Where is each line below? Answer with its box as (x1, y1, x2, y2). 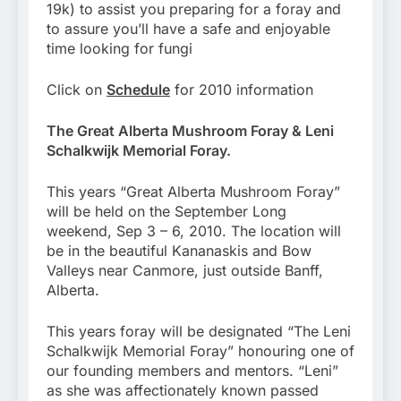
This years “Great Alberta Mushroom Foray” (47, 183, 340, 201)
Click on (47, 81, 107, 99)
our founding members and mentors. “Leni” (47, 362, 338, 380)
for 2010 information (170, 81, 313, 99)
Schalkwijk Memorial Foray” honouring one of (47, 342, 354, 361)
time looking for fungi (47, 39, 192, 58)
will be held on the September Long (47, 202, 286, 221)
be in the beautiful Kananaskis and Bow (47, 242, 311, 260)
